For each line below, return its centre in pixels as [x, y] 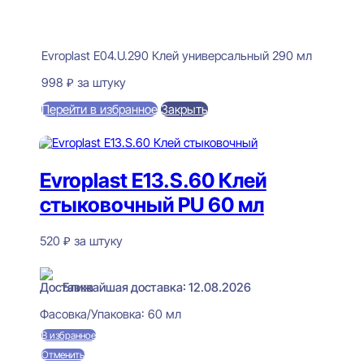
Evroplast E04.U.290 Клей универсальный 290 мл [176, 56]
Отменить [63, 354]
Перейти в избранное [99, 110]
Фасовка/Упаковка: [93, 314]
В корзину [97, 127]
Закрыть [184, 110]
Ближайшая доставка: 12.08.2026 [156, 287]
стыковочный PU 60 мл [152, 204]
